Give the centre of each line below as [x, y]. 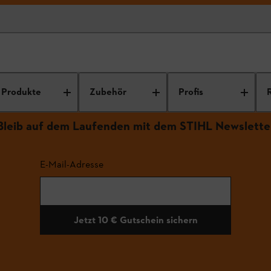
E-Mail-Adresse [72, 164]
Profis [191, 92]
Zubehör [108, 92]
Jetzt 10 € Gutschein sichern [135, 220]
